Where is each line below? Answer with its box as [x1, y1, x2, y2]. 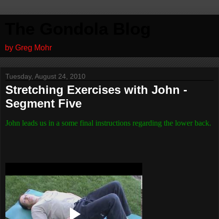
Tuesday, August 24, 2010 [5, 72, 86, 80]
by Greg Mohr [5, 44, 52, 52]
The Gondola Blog [5, 20, 151, 38]
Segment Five [5, 97, 82, 110]
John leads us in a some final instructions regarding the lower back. [5, 118, 211, 127]
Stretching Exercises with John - [5, 83, 187, 96]
